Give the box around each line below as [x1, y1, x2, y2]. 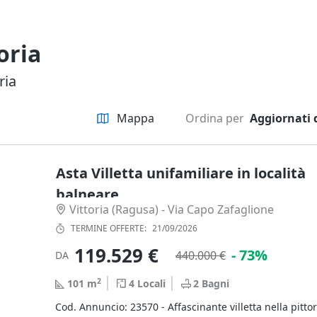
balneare [56, 185, 119, 204]
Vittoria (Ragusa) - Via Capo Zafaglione [69, 202, 274, 218]
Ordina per [185, 110, 244, 127]
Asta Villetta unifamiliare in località [56, 163, 306, 183]
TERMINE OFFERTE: [71, 222, 146, 235]
